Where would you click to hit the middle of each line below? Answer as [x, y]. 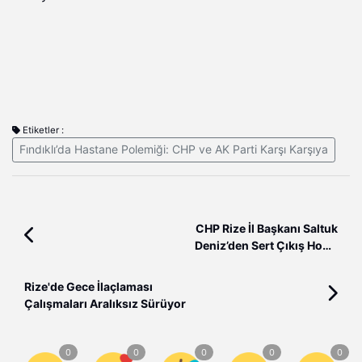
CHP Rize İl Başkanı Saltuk [267, 229]
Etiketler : [42, 130]
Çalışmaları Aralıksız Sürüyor [105, 304]
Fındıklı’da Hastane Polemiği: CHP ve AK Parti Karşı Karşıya [174, 150]
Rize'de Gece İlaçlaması [88, 287]
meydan [316, 263]
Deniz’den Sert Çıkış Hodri [266, 246]
